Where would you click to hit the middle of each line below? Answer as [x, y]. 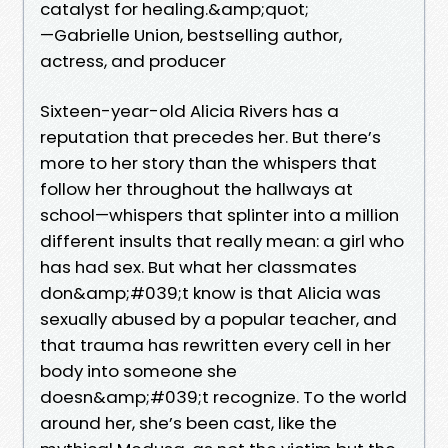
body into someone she [138, 370]
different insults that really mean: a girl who [222, 240]
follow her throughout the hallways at [196, 188]
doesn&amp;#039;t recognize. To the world [223, 396]
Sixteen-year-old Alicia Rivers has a [189, 110]
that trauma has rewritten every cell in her [215, 344]
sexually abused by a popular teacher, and [218, 318]
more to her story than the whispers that [208, 162]
